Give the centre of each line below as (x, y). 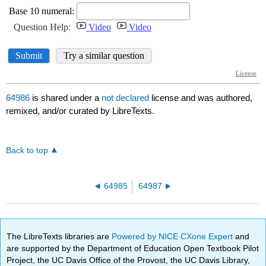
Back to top (27, 151)
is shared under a (66, 98)
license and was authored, (202, 98)
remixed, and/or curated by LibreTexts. (80, 111)
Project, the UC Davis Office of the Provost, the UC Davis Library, (129, 260)
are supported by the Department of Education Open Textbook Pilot (133, 248)
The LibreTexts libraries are (59, 236)
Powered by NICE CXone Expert (174, 236)
